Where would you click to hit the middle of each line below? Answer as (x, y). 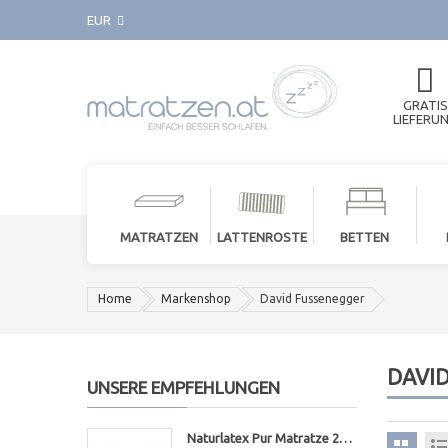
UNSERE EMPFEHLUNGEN (183, 388)
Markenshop (196, 299)
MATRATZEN (158, 237)
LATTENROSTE (261, 237)
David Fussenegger (312, 299)
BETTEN (364, 237)
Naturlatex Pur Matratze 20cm (345, 438)
